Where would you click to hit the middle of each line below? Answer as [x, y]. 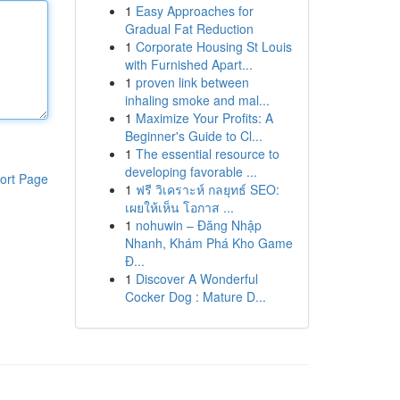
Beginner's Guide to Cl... [193, 136]
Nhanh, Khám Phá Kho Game [208, 243]
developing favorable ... [191, 171]
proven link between [192, 82]
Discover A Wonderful [196, 279]
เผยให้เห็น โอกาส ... [179, 207]
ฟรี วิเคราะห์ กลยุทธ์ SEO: [207, 189]
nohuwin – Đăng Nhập [198, 225]
